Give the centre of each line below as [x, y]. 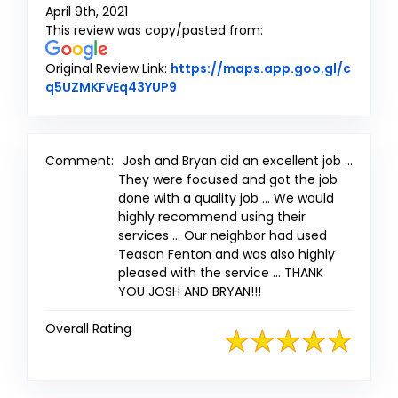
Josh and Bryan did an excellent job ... [238, 161]
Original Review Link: [108, 69]
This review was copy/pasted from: [154, 31]
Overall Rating [88, 329]
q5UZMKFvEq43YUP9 [111, 88]
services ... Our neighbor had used [223, 236]
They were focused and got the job [228, 180]
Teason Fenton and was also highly [227, 255]
